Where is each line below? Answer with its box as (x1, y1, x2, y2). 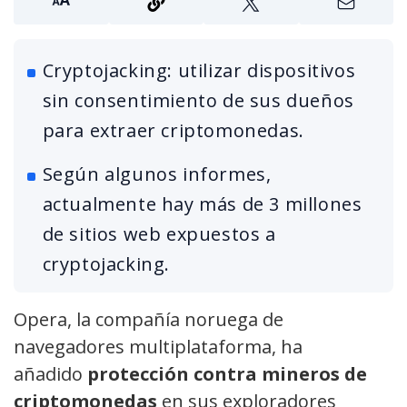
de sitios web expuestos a (42, 222, 276, 247)
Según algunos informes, (42, 162, 272, 187)
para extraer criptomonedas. (42, 118, 304, 144)
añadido (14, 362, 87, 387)
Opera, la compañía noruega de (14, 307, 283, 333)
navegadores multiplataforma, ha (14, 334, 303, 360)
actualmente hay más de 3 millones (42, 192, 362, 217)
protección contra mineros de (87, 362, 367, 387)
